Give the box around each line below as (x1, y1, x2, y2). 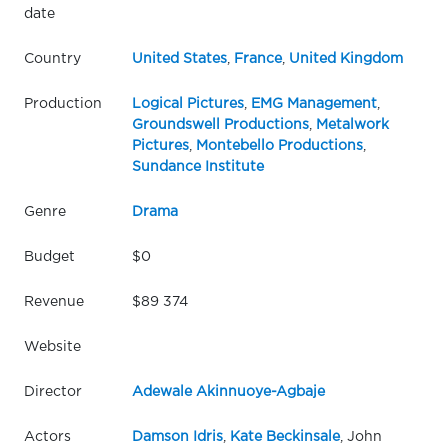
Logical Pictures (131, 97, 244, 110)
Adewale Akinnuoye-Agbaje (131, 385, 325, 398)
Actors (24, 430, 71, 443)
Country (24, 52, 81, 65)
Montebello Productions (195, 139, 363, 152)
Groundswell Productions (131, 118, 309, 131)
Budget (24, 250, 75, 263)
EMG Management (250, 97, 377, 110)
